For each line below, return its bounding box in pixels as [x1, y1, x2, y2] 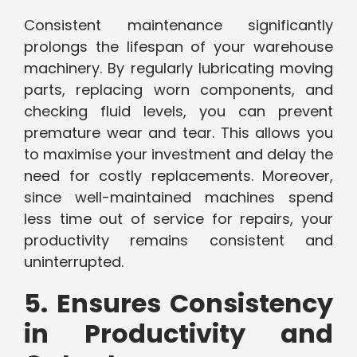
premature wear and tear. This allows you [24, 123, 333, 143]
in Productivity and [24, 316, 333, 352]
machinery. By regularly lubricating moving [24, 58, 333, 79]
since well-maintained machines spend [24, 187, 333, 208]
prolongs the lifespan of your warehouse [24, 37, 333, 57]
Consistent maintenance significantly [24, 15, 333, 36]
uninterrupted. [24, 252, 124, 273]
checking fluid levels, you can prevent [24, 101, 333, 122]
